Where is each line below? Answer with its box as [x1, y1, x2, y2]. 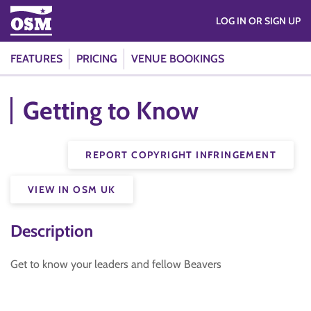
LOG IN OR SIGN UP [249, 15, 301, 27]
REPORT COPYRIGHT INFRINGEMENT [85, 149, 276, 161]
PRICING [76, 52, 117, 65]
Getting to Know [23, 95, 199, 126]
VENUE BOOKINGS [131, 52, 224, 65]
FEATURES [10, 52, 62, 65]
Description [10, 221, 93, 241]
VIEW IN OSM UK [28, 183, 116, 196]
